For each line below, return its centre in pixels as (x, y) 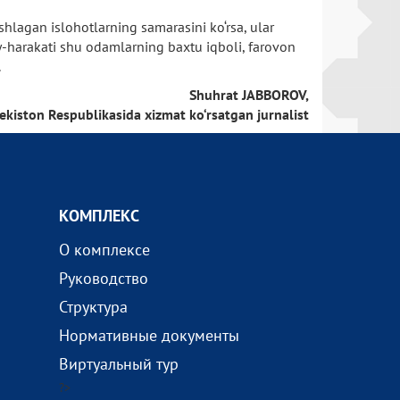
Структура (93, 307)
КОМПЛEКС (99, 216)
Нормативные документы (149, 335)
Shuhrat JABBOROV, (249, 95)
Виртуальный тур (118, 364)
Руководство (103, 278)
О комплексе (104, 250)
